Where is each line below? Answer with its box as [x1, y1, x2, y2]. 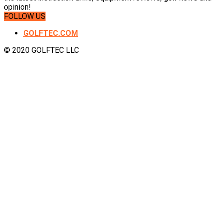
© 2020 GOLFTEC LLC [4, 45, 79, 55]
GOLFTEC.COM [23, 28, 78, 38]
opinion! [4, 2, 31, 12]
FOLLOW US [4, 11, 46, 21]
